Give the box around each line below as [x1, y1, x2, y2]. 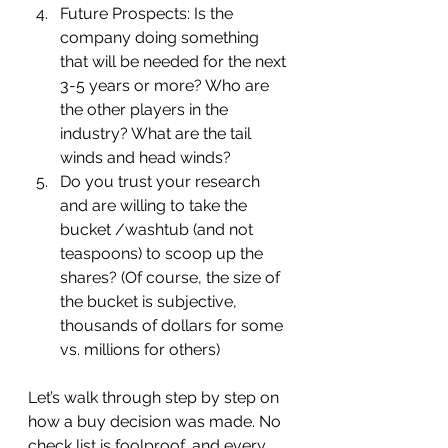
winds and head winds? [60, 148, 231, 167]
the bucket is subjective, [60, 292, 241, 311]
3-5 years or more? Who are [60, 76, 273, 95]
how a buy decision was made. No [28, 412, 285, 431]
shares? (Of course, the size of [60, 268, 284, 287]
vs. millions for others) [60, 340, 220, 359]
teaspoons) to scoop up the [60, 244, 267, 263]
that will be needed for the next [60, 52, 290, 71]
